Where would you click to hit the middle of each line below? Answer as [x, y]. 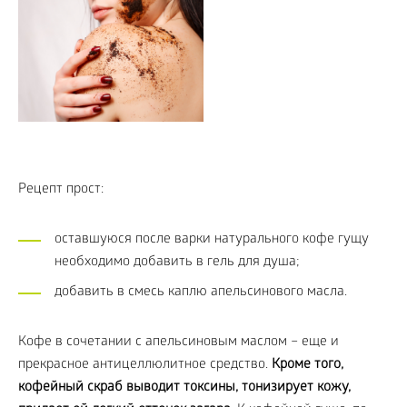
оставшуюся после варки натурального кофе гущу [212, 240]
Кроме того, [308, 366]
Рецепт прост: [61, 190]
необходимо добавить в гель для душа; [177, 263]
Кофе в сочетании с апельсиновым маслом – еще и [179, 343]
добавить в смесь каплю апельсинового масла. [201, 293]
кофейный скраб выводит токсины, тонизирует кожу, [184, 388]
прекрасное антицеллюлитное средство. [145, 366]
